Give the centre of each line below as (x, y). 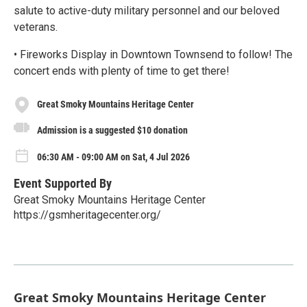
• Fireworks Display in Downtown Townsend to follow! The (153, 54)
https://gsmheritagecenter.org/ (87, 214)
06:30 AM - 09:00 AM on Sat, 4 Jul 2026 (113, 157)
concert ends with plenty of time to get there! (122, 71)
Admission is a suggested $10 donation (112, 130)
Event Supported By (63, 183)
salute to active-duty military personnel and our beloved (147, 10)
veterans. (36, 27)
